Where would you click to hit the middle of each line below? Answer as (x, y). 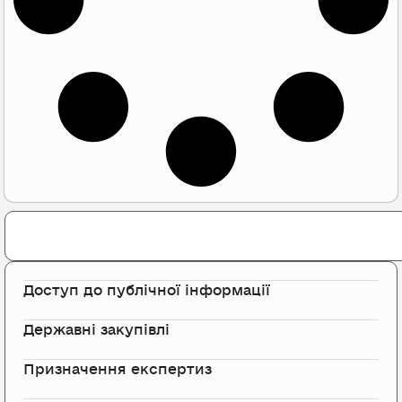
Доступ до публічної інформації (147, 290)
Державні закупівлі (96, 330)
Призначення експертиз (118, 369)
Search (24, 218)
